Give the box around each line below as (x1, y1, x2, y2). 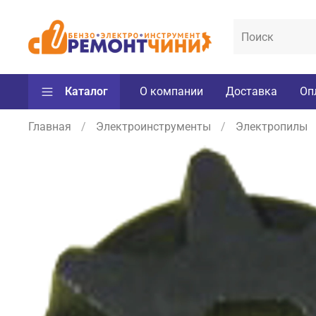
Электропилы (236, 120, 308, 134)
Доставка (226, 84, 277, 98)
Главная (28, 120, 71, 134)
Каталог (65, 84, 108, 98)
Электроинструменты (96, 120, 211, 134)
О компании (140, 84, 203, 98)
